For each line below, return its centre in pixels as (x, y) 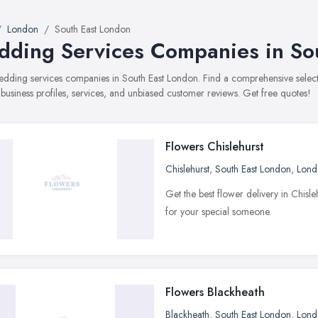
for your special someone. (218, 212)
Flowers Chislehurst (215, 147)
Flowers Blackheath (215, 292)
